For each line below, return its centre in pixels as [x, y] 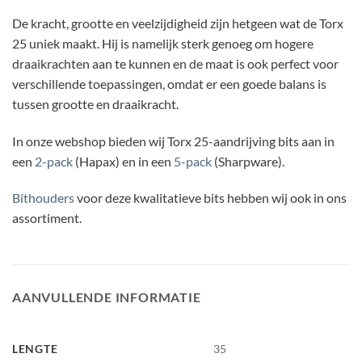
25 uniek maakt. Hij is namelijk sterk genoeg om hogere [163, 43]
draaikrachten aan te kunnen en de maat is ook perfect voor [175, 63]
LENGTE [35, 349]
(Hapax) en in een [123, 161]
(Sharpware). [248, 161]
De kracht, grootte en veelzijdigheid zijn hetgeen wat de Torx [178, 23]
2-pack [54, 161]
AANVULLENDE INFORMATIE [107, 297]
